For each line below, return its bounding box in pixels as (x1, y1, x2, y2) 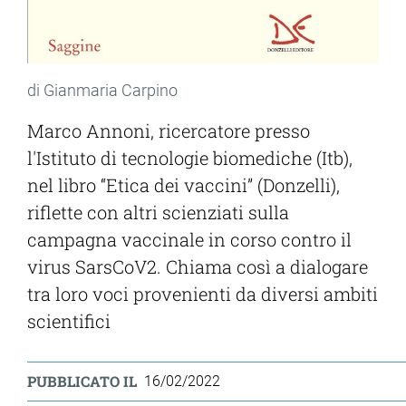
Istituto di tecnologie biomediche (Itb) (36, 146, 349, 170)
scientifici (27, 309, 111, 333)
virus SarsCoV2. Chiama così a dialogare (27, 255, 368, 279)
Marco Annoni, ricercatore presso (27, 119, 310, 143)
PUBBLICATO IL (27, 372, 137, 391)
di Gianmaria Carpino (27, 81, 178, 101)
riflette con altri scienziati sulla (27, 200, 289, 225)
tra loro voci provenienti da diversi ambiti (27, 282, 378, 306)
